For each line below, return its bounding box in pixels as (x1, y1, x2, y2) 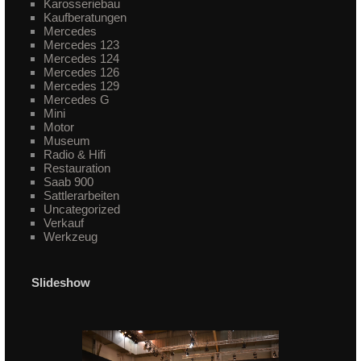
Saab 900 (44, 175, 94, 189)
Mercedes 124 (44, 52, 120, 66)
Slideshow (31, 275, 91, 289)
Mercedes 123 (44, 38, 120, 52)
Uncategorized (44, 202, 121, 217)
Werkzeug (44, 230, 98, 244)
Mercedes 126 (44, 65, 120, 80)
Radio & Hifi (44, 147, 106, 162)
